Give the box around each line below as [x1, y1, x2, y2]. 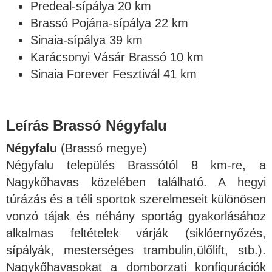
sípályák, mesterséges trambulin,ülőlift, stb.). [6, 243, 266, 257]
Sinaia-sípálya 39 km [30, 33, 143, 47]
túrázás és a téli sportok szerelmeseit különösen [6, 192, 266, 206]
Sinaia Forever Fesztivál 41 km [30, 67, 197, 81]
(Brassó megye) [61, 141, 147, 155]
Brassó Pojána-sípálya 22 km [30, 16, 188, 30]
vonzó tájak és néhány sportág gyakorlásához [6, 209, 266, 223]
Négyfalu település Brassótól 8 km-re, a [6, 158, 266, 172]
